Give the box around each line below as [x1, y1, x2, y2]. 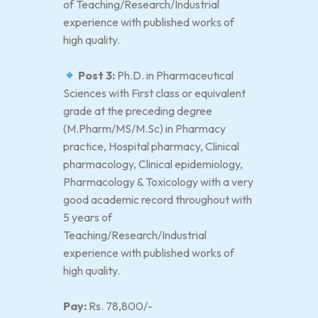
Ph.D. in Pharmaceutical [115, 68, 234, 82]
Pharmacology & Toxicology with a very [63, 175, 253, 189]
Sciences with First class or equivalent [63, 86, 246, 100]
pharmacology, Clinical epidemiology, [63, 157, 243, 171]
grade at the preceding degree [63, 104, 212, 118]
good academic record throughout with [63, 192, 252, 207]
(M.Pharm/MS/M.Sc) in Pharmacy [63, 121, 226, 136]
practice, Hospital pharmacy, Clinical [63, 139, 239, 153]
